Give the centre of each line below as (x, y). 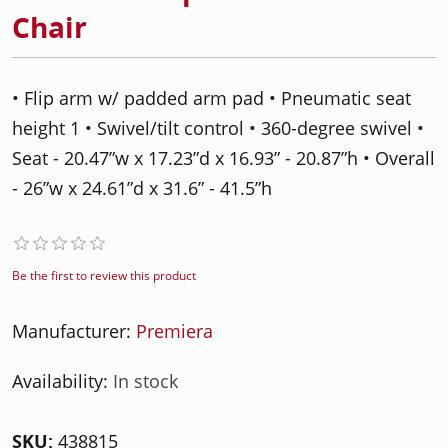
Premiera (174, 331)
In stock (145, 381)
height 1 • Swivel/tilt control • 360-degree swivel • (218, 128)
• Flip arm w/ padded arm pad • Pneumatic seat (211, 98)
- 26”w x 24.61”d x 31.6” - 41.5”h (142, 188)
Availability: (60, 381)
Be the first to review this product (104, 275)
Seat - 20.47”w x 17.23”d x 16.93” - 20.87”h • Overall (223, 158)
